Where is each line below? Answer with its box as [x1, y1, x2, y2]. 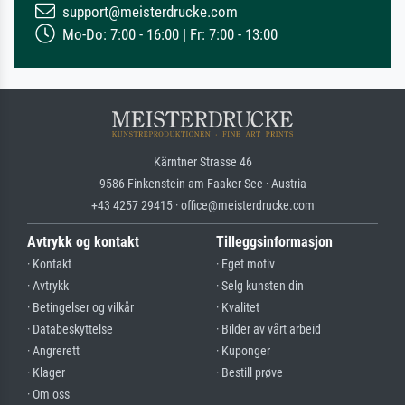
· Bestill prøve [216, 364, 283, 381]
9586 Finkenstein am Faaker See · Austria [99, 175, 306, 191]
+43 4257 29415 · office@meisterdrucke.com [90, 197, 315, 212]
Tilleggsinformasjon [216, 232, 333, 250]
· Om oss [27, 386, 70, 402]
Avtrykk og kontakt [27, 232, 139, 250]
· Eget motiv [216, 256, 275, 272]
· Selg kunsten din [216, 278, 304, 294]
